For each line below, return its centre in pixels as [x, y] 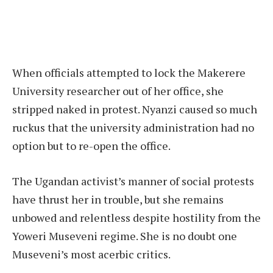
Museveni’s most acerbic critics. [91, 254]
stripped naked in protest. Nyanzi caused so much [135, 109]
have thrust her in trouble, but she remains [118, 199]
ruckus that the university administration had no [133, 128]
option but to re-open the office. [91, 146]
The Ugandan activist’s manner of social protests [133, 181]
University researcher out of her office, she [118, 91]
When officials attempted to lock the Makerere [129, 73]
